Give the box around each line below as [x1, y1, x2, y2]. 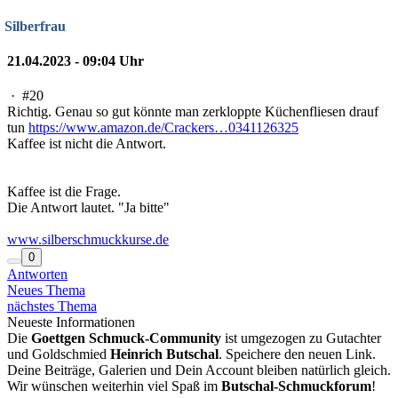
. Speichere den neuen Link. [219, 346, 376, 362]
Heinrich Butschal [110, 346, 219, 362]
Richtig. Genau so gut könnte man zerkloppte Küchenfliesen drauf [7, 104, 378, 120]
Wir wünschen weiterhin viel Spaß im [7, 378, 221, 394]
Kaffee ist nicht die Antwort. [7, 136, 166, 152]
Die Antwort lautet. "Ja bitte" [7, 200, 170, 216]
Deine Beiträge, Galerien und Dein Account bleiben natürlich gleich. [7, 362, 391, 378]
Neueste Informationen [7, 314, 135, 330]
